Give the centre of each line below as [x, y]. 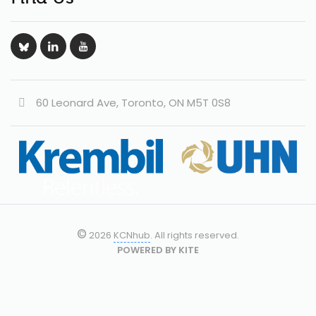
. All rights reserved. [195, 236]
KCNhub [132, 236]
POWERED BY [148, 250]
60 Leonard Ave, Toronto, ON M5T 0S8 [133, 103]
